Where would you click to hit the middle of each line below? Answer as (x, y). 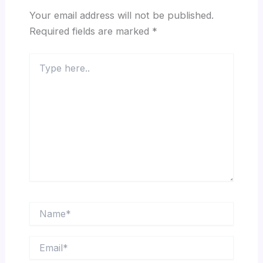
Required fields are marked (90, 31)
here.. (39, 70)
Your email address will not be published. (121, 15)
